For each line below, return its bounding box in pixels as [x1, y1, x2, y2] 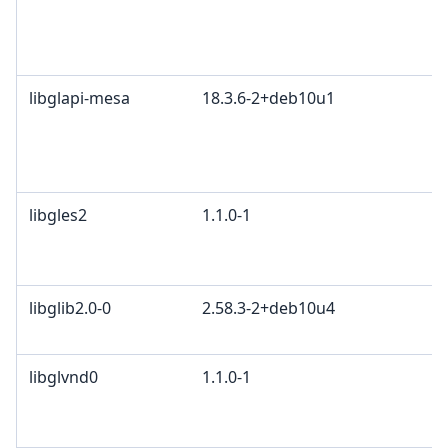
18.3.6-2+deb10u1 [202, 87, 335, 110]
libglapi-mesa [29, 87, 130, 110]
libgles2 [29, 204, 87, 227]
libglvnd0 [29, 366, 98, 389]
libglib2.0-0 [29, 297, 111, 320]
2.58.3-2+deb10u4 [202, 297, 335, 320]
